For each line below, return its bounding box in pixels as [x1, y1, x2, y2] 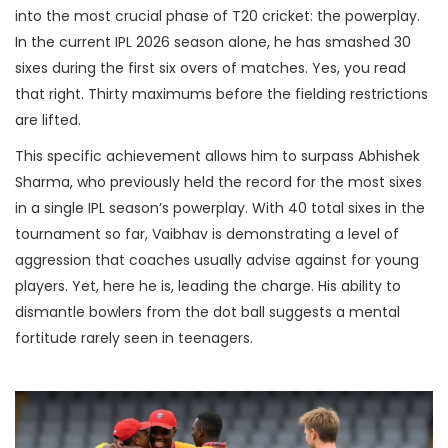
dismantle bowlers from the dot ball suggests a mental [15, 302, 400, 323]
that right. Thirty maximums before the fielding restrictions [15, 84, 428, 105]
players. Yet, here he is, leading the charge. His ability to [15, 276, 401, 297]
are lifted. [15, 110, 81, 131]
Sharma [15, 172, 70, 193]
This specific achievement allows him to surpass [15, 146, 358, 167]
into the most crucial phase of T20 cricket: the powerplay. [15, 6, 420, 27]
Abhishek [358, 146, 420, 167]
